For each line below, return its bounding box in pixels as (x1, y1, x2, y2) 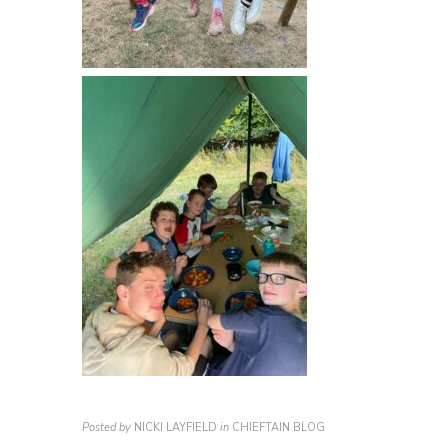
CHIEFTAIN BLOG (232, 420, 326, 435)
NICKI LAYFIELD (134, 420, 218, 435)
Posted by (82, 420, 132, 435)
